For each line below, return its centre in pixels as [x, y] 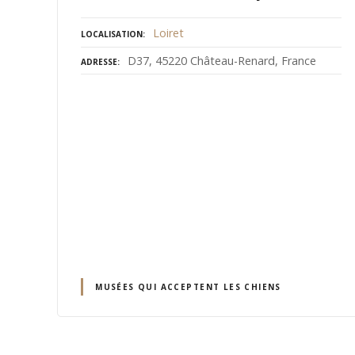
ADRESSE [99, 61]
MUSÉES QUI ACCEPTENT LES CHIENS [188, 286]
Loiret [168, 32]
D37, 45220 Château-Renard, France [222, 60]
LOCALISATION [112, 34]
